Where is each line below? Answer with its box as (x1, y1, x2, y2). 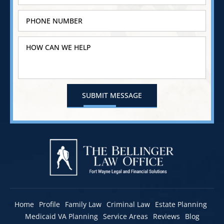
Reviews (152, 211, 180, 221)
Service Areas (102, 211, 148, 221)
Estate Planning (155, 199, 207, 209)
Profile (39, 199, 60, 209)
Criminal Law (106, 199, 150, 209)
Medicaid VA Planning (24, 211, 98, 221)
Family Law (65, 199, 101, 209)
